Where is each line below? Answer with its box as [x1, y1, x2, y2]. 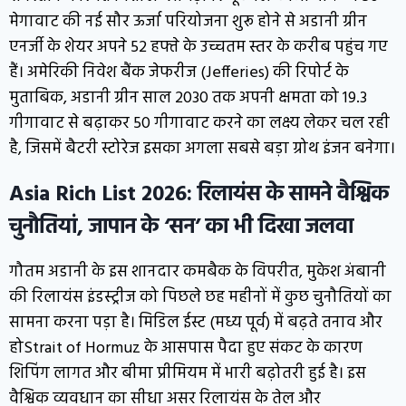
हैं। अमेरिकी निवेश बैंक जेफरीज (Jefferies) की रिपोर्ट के [9, 59, 349, 86]
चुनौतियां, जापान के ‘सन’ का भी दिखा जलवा [9, 209, 353, 245]
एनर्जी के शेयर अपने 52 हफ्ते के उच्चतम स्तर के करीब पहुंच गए [9, 34, 388, 61]
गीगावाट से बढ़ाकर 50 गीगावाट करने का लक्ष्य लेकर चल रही [9, 110, 390, 137]
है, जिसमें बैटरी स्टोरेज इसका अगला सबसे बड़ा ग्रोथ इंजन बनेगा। [9, 135, 395, 162]
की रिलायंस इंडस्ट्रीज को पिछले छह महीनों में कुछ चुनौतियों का [9, 284, 391, 311]
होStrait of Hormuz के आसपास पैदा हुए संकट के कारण [9, 334, 362, 362]
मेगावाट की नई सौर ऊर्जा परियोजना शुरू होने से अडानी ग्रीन [9, 8, 367, 35]
